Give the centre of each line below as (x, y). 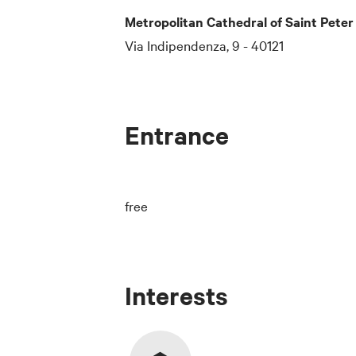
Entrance (177, 134)
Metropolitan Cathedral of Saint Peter (239, 21)
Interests (176, 295)
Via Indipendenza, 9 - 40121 (204, 44)
